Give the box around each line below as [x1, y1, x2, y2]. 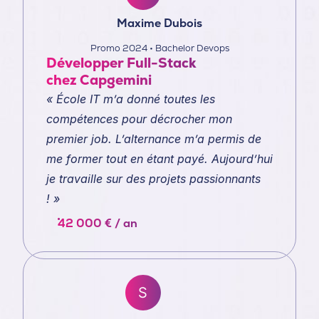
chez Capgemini [46, 70, 152, 89]
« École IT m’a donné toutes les [46, 91, 215, 106]
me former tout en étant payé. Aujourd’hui [46, 151, 273, 166]
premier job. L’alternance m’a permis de [46, 131, 261, 146]
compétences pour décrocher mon [46, 111, 232, 126]
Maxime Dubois [117, 16, 202, 31]
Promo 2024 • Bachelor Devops [90, 41, 229, 54]
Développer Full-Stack [46, 53, 197, 72]
